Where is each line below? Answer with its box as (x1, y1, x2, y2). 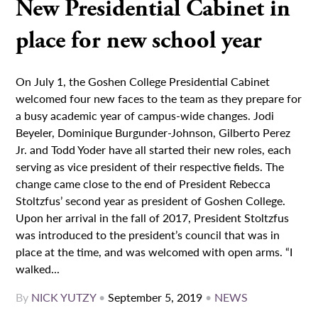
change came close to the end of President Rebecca (16, 175, 271, 192)
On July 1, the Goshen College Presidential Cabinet (16, 73, 270, 90)
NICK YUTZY (31, 289, 97, 306)
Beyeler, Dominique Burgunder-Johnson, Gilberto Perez (16, 124, 291, 141)
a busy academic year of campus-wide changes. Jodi (16, 107, 275, 124)
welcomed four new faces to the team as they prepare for (16, 90, 302, 107)
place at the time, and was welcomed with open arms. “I (16, 243, 293, 261)
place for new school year (16, 26, 263, 57)
